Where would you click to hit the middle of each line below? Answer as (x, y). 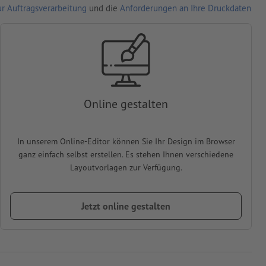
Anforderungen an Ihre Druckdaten (186, 8)
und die (103, 8)
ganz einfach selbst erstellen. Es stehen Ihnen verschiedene (126, 155)
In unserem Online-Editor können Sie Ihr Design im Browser (126, 142)
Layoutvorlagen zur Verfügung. (126, 168)
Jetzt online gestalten (126, 206)
